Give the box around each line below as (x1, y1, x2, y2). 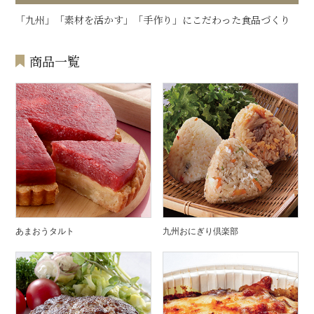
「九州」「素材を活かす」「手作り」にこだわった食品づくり (15, 12, 291, 27)
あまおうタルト (15, 226, 75, 237)
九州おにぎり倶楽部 (163, 226, 239, 237)
